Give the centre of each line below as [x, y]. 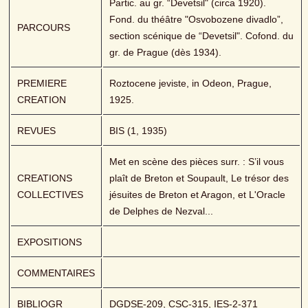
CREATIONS [45, 178]
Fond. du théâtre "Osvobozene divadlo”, [197, 20]
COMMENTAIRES [56, 273]
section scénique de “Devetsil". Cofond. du [202, 36]
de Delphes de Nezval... [162, 211]
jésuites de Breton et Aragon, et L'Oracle [198, 195]
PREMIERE [42, 84]
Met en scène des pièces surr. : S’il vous [197, 162]
